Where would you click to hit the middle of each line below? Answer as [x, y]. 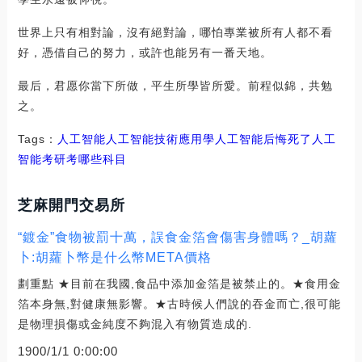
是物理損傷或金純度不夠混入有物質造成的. [135, 324]
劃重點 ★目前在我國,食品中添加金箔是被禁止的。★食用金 [179, 283]
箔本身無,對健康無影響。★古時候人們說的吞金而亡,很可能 [179, 303]
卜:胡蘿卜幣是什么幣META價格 [114, 257]
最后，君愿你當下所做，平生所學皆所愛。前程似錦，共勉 [175, 85]
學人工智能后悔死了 [257, 139]
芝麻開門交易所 [71, 205]
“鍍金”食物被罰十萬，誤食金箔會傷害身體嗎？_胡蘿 [177, 237]
